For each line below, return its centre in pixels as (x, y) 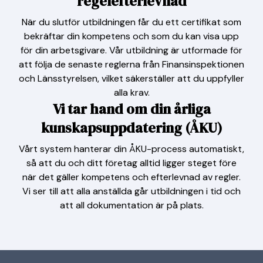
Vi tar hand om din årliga (131, 109)
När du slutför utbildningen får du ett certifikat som (131, 22)
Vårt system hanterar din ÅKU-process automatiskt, (131, 149)
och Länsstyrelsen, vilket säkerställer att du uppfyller (131, 79)
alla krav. (131, 93)
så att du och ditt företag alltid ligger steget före (131, 163)
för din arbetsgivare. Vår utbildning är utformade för (131, 50)
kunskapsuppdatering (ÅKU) (131, 128)
